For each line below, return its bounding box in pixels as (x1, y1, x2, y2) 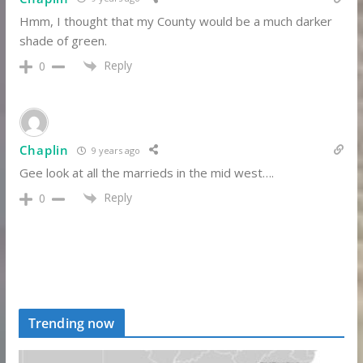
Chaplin (19, 142, 69, 159)
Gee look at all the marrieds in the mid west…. (19, 164, 274, 181)
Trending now (28, 314, 115, 333)
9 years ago (88, 143, 140, 156)
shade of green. (19, 32, 107, 49)
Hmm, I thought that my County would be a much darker (19, 12, 332, 29)
